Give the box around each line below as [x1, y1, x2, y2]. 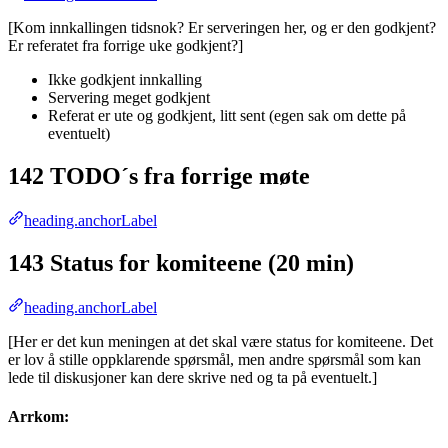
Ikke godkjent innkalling [48, 71, 202, 89]
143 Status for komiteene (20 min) [8, 250, 354, 277]
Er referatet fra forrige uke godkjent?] [8, 37, 243, 55]
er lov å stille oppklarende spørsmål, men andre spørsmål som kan [8, 350, 421, 368]
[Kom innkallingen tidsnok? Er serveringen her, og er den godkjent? [8, 19, 436, 37]
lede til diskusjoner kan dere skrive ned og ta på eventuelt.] [8, 368, 377, 386]
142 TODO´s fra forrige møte [8, 163, 310, 190]
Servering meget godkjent [48, 89, 210, 107]
